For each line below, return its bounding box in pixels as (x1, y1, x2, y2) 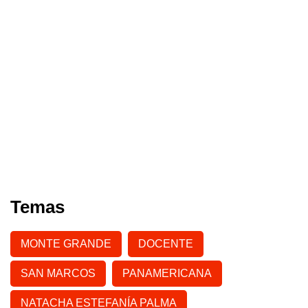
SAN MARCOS (21, 267, 96, 280)
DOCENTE (138, 238, 193, 250)
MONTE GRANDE (21, 238, 111, 250)
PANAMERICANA (122, 267, 212, 280)
